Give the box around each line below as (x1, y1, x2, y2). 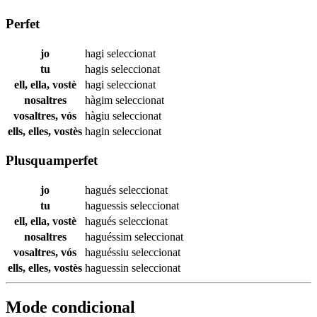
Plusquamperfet (6, 153, 98, 168)
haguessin (85, 262, 132, 275)
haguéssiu (85, 246, 132, 259)
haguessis (85, 200, 130, 212)
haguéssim (85, 231, 134, 243)
